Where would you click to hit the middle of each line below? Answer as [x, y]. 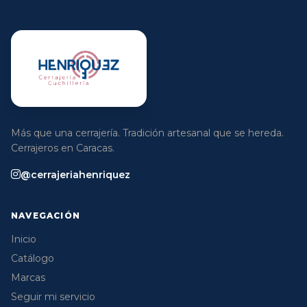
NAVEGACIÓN [46, 215]
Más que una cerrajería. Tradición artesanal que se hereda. [147, 133]
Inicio [24, 239]
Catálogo [33, 258]
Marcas [28, 277]
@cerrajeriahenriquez [75, 174]
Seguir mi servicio [53, 296]
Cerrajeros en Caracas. [63, 148]
